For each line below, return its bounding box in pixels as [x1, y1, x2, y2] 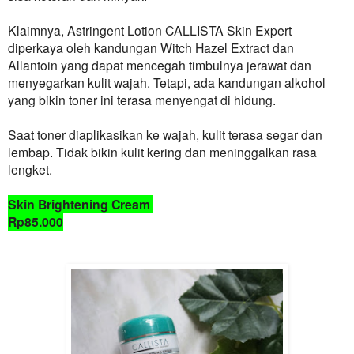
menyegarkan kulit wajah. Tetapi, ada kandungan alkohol [8, 73, 326, 92]
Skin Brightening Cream [8, 195, 153, 214]
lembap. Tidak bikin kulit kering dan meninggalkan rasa [8, 143, 317, 161]
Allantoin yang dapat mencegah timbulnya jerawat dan [8, 56, 311, 74]
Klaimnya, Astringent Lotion [8, 21, 165, 40]
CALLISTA [165, 21, 224, 40]
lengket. [8, 160, 52, 179]
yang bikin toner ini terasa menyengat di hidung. [8, 91, 276, 109]
